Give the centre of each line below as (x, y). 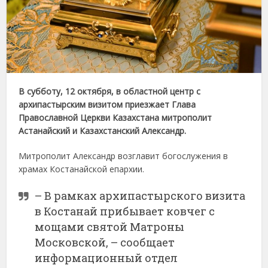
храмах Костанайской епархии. (82, 169)
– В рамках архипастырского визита (140, 196)
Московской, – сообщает (105, 243)
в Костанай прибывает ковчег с (125, 211)
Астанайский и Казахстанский (79, 131)
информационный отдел (106, 258)
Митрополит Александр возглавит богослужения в (124, 156)
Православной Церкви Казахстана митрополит (115, 118)
